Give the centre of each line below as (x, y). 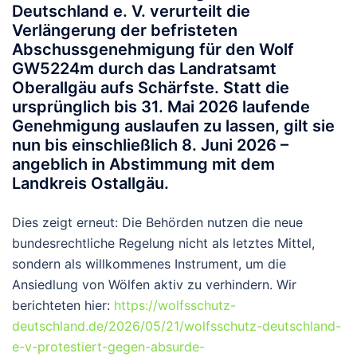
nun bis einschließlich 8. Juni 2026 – (150, 145)
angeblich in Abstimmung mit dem (143, 164)
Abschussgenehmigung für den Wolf (153, 49)
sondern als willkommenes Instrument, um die (149, 263)
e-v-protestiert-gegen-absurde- (108, 346)
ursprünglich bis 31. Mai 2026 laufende (161, 106)
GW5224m (53, 68)
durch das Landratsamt (185, 68)
